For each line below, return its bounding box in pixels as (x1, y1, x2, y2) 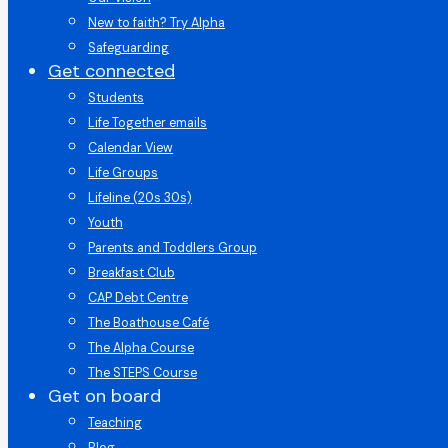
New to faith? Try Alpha (88, 14, 225, 31)
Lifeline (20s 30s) (88, 189, 192, 206)
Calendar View (88, 139, 173, 156)
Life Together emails (88, 114, 207, 131)
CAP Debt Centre (88, 289, 188, 306)
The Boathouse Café (88, 314, 209, 331)
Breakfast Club (88, 264, 175, 281)
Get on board (48, 383, 161, 408)
